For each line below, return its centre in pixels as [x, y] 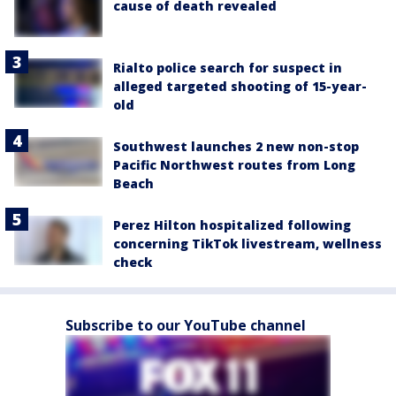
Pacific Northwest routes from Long [234, 164]
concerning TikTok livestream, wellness [247, 243]
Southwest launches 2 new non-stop [236, 146]
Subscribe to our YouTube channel [186, 325]
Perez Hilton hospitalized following [232, 225]
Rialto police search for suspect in [228, 67]
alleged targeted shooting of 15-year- [240, 86]
